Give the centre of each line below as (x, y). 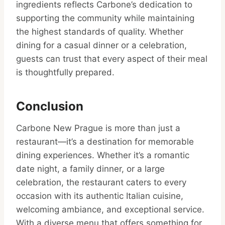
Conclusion (50, 106)
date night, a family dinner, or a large (90, 169)
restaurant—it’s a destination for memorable (105, 142)
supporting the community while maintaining (105, 18)
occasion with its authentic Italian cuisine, (100, 196)
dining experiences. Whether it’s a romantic (103, 155)
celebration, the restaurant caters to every (101, 183)
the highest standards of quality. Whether (100, 32)
